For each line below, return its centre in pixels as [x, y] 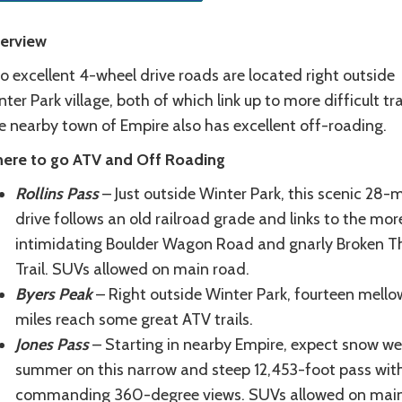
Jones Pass [52, 345]
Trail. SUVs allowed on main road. [132, 270]
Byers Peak [53, 295]
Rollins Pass [58, 194]
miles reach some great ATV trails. [134, 320]
